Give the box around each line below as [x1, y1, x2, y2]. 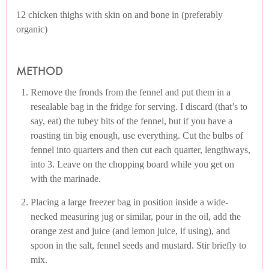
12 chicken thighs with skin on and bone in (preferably [16, 10, 223, 20]
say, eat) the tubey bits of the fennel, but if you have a [31, 115, 232, 126]
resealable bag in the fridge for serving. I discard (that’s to [31, 101, 247, 112]
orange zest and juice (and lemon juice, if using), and [31, 225, 230, 236]
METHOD [16, 64, 63, 79]
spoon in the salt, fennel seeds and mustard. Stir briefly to [31, 240, 246, 250]
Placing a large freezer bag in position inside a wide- [31, 196, 228, 207]
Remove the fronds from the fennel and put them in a [31, 86, 231, 97]
